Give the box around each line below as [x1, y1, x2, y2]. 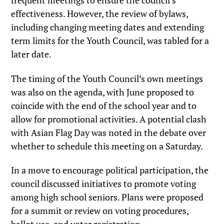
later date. [11, 48, 52, 60]
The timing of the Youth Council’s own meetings [11, 72, 203, 84]
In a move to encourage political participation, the [11, 164, 209, 176]
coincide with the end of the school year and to [11, 99, 197, 111]
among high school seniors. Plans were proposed [11, 191, 204, 203]
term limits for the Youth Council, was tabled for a [11, 34, 209, 47]
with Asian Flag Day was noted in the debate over [11, 126, 206, 138]
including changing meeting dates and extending [11, 21, 204, 33]
